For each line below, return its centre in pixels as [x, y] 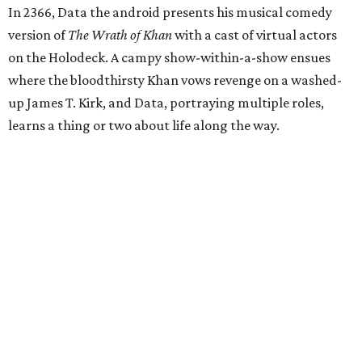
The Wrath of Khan [120, 35]
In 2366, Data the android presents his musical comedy [170, 12]
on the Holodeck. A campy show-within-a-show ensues [169, 57]
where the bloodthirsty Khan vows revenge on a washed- [175, 80]
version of [38, 35]
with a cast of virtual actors [255, 35]
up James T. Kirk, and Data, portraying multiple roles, [166, 103]
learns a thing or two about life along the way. [144, 125]
